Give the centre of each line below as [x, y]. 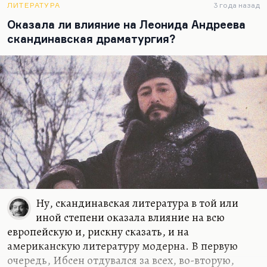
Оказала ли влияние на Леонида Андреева [126, 24]
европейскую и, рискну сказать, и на [98, 232]
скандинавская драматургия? [91, 39]
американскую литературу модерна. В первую [122, 246]
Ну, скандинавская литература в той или [137, 203]
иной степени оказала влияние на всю [130, 217]
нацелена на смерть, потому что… [91, 13]
